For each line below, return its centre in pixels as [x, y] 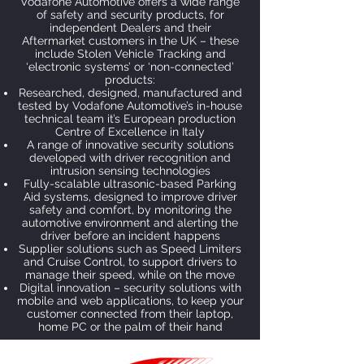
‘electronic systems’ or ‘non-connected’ [130, 67]
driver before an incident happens [130, 236]
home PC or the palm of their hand [130, 327]
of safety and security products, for [130, 15]
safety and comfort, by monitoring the [130, 210]
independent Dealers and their [130, 28]
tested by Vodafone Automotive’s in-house [130, 106]
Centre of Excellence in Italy [130, 132]
